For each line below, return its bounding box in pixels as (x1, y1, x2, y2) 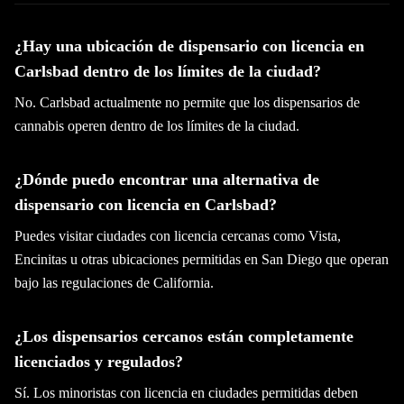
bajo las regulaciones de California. (14, 275, 214, 290)
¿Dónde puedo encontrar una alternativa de (14, 170, 319, 188)
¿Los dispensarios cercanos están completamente (14, 327, 353, 345)
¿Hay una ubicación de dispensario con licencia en (14, 37, 364, 55)
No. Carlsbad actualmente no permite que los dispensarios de (14, 95, 360, 110)
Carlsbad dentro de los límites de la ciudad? (14, 62, 321, 80)
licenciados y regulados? (14, 353, 183, 371)
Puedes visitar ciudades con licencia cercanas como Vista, (14, 228, 341, 243)
